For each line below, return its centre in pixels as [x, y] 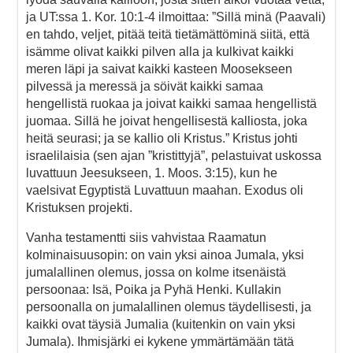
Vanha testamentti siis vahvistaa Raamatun [146, 237]
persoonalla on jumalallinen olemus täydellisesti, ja [169, 307]
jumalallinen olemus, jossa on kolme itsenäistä [156, 272]
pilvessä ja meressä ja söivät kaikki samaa [145, 86]
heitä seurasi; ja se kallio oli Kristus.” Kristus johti [162, 138]
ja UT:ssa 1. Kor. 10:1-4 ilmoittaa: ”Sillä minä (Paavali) [176, 17]
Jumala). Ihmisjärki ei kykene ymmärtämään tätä [160, 341]
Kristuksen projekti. [79, 207]
